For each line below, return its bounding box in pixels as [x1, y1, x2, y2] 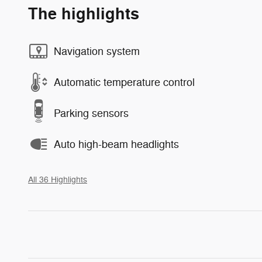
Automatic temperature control [54, 75, 195, 89]
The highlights [28, 4, 139, 25]
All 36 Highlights [28, 175, 87, 185]
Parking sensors [54, 106, 129, 120]
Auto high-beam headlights [54, 137, 179, 151]
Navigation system [54, 44, 140, 58]
